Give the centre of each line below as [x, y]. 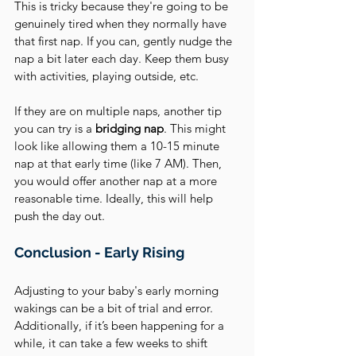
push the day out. [60, 216]
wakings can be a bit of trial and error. [115, 308]
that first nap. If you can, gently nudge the [125, 41]
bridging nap [130, 128]
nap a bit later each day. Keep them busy [123, 58]
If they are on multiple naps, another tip [120, 111]
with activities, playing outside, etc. [106, 76]
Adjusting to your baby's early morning [118, 290]
